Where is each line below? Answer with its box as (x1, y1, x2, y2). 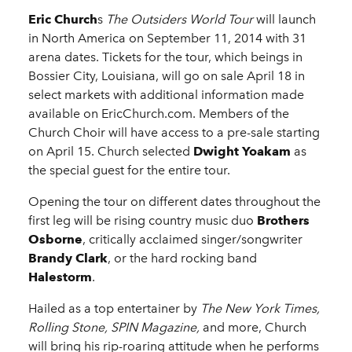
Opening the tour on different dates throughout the (28, 194, 321, 210)
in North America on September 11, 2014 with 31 (28, 31, 306, 46)
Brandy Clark (28, 251, 108, 266)
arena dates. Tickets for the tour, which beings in (28, 49, 302, 65)
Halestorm (28, 269, 92, 285)
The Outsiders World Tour (106, 12, 253, 27)
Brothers (257, 213, 310, 229)
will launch (253, 12, 316, 27)
